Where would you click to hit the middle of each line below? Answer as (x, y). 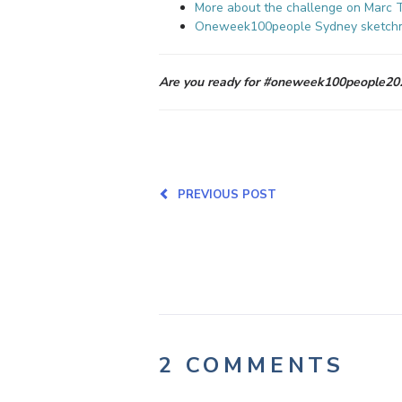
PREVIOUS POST (223, 194)
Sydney (338, 26)
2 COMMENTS (252, 365)
